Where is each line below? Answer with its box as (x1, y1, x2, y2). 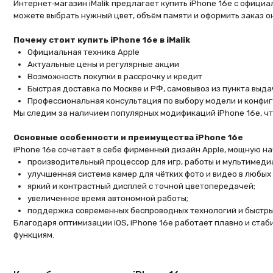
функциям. (12, 175, 49, 185)
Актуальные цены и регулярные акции (24, 23, 160, 33)
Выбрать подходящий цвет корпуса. (25, 241, 154, 250)
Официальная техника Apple (24, 12, 125, 22)
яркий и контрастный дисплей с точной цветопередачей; (24, 132, 228, 141)
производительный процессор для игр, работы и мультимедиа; (24, 110, 248, 119)
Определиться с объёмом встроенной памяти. (25, 252, 188, 261)
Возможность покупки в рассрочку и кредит (24, 34, 181, 43)
